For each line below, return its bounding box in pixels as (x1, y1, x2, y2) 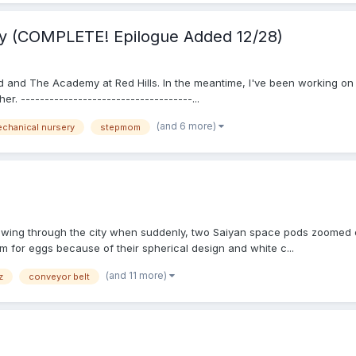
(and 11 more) (106, 269, 169, 282)
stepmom (100, 122, 141, 133)
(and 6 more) (157, 120, 219, 133)
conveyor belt (29, 271, 90, 283)
